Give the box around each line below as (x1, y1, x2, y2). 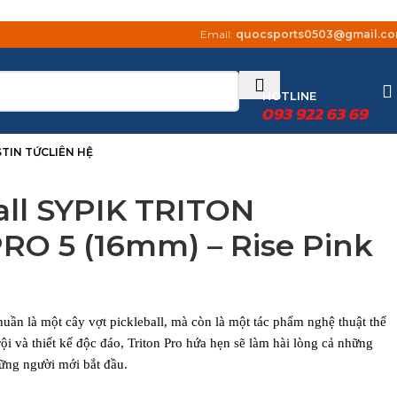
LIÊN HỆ (49, 145, 93, 159)
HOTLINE (262, 89, 316, 103)
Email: (200, 27, 236, 41)
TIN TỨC (2, 145, 49, 159)
